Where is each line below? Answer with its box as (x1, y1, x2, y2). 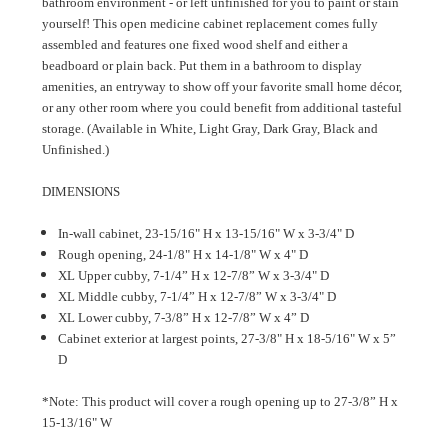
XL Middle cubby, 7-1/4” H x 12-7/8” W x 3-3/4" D (58, 289, 337, 305)
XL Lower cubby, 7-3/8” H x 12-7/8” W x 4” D (58, 310, 310, 326)
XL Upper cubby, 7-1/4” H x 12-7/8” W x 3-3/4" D (58, 268, 330, 284)
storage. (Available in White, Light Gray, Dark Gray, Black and (42, 121, 378, 137)
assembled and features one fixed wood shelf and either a (42, 37, 348, 53)
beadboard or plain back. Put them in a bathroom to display (42, 58, 362, 74)
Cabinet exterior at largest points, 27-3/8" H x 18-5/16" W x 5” (58, 331, 397, 347)
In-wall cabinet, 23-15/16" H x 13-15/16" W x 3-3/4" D (58, 226, 355, 242)
